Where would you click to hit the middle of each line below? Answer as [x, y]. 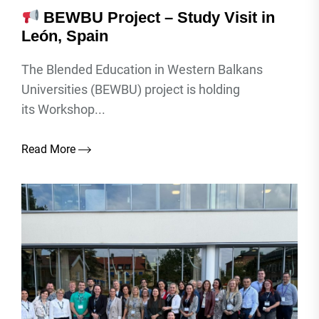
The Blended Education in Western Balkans [142, 69]
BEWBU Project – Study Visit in [157, 17]
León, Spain [65, 36]
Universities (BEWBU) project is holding [131, 89]
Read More [50, 149]
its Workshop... [63, 109]
